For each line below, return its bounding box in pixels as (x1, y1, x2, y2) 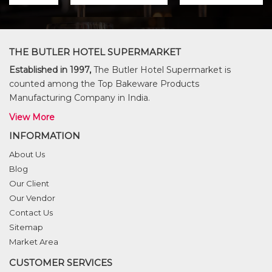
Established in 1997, (9, 64, 91, 75)
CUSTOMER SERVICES (9, 257, 112, 268)
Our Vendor (9, 193, 55, 203)
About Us (9, 149, 45, 159)
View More (9, 112, 55, 123)
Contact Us (9, 208, 53, 217)
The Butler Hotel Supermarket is (91, 64, 231, 75)
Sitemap (9, 222, 43, 232)
